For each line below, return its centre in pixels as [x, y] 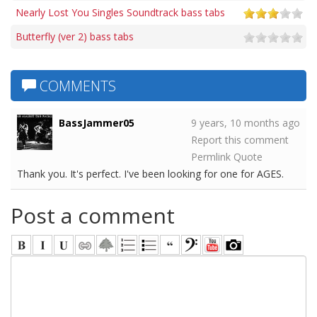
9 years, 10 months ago [246, 122]
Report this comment [240, 139]
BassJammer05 [97, 122]
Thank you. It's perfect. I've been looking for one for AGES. [150, 173]
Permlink [211, 156]
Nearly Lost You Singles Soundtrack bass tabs [120, 12]
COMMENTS [76, 86]
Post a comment [93, 215]
